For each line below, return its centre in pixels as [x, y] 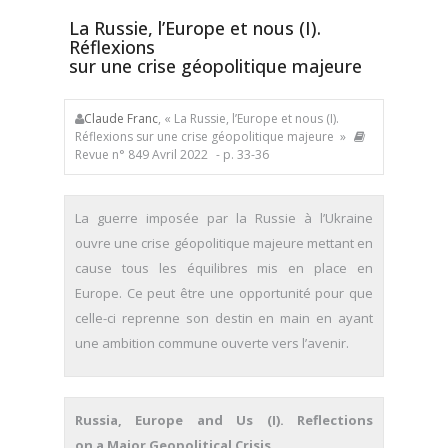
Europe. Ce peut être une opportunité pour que [224, 293]
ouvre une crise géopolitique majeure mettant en [224, 243]
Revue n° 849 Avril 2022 [141, 154]
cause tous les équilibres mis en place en [224, 268]
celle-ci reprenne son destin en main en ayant [224, 318]
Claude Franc [121, 118]
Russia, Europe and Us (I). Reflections [224, 420]
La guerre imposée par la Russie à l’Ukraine [224, 218]
